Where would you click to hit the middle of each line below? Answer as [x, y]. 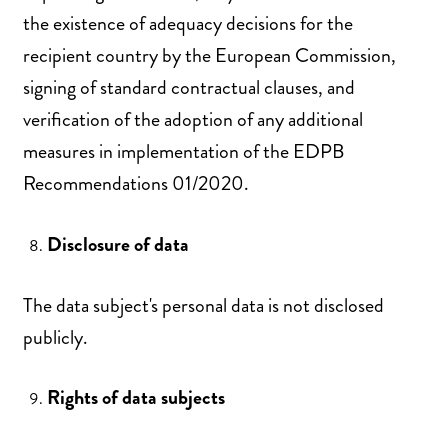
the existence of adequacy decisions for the [188, 23]
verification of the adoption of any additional [193, 119]
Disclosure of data [118, 244]
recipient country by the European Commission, [209, 55]
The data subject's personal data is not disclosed [203, 305]
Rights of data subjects [136, 398]
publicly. [55, 337]
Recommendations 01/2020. [136, 183]
